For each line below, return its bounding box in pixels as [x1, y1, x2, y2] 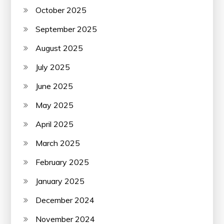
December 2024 [35, 194, 95, 205]
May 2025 [35, 99, 74, 110]
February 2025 [35, 156, 89, 167]
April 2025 [35, 118, 74, 129]
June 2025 [35, 80, 73, 91]
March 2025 [35, 137, 80, 148]
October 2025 [35, 4, 87, 15]
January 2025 [35, 175, 85, 186]
